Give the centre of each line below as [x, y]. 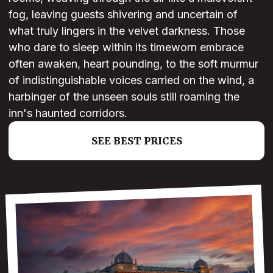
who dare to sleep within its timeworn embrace [126, 48]
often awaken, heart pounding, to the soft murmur [133, 64]
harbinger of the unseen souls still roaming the [124, 97]
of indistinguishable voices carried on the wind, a [131, 80]
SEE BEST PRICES [136, 141]
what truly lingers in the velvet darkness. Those [127, 31]
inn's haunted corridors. [68, 113]
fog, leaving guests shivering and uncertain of [123, 15]
